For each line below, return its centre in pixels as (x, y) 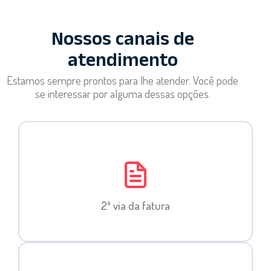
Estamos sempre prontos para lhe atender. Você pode (123, 80)
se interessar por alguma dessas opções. (122, 94)
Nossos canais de (122, 42)
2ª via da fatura (135, 206)
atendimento (122, 63)
